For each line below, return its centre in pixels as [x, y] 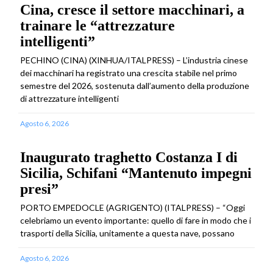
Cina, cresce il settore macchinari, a [132, 9]
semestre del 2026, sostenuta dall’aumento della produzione [135, 85]
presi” [39, 189]
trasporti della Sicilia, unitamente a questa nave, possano [127, 233]
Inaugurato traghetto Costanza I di [129, 157]
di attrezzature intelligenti [69, 98]
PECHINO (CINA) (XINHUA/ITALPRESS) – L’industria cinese [134, 60]
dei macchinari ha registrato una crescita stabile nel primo [129, 73]
